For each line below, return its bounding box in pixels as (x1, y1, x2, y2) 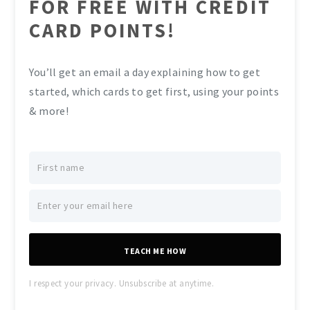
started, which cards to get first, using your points (29, 84, 280, 98)
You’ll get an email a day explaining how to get (29, 64, 261, 79)
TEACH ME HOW (124, 245, 186, 256)
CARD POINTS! (29, 18, 176, 44)
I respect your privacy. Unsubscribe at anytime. (29, 277, 215, 289)
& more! (29, 103, 69, 118)
